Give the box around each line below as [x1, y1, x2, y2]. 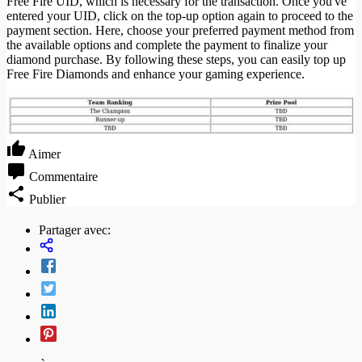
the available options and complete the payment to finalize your [6, 37, 327, 52]
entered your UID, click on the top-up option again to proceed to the [6, 8, 353, 23]
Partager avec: [39, 222, 111, 237]
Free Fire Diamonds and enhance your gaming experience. [6, 66, 305, 81]
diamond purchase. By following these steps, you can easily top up [6, 52, 346, 66]
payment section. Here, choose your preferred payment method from [6, 23, 354, 37]
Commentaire [29, 169, 98, 183]
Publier [29, 192, 65, 206]
